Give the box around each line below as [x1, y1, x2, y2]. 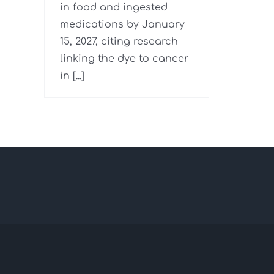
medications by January [60, 19, 185, 31]
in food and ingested [60, 2, 168, 13]
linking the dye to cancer [60, 53, 188, 65]
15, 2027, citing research [60, 36, 178, 48]
